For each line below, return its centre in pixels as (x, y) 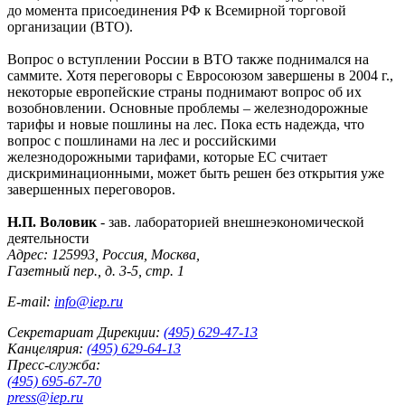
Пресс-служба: (54, 364)
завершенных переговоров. (91, 189)
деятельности (48, 238)
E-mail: (31, 301)
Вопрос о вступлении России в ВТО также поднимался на (188, 59)
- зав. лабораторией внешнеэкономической (231, 221)
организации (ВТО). (70, 26)
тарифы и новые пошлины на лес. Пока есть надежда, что (186, 124)
